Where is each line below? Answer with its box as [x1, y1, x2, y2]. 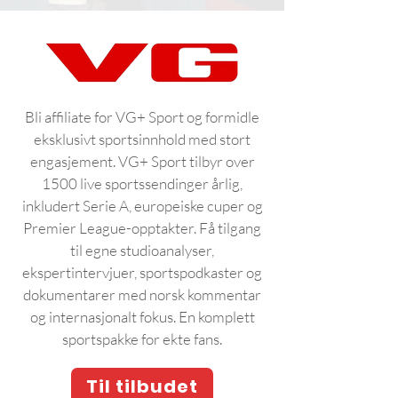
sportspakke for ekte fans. [62, 330, 222, 348]
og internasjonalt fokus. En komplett [29, 307, 255, 326]
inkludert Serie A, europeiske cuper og [21, 196, 263, 215]
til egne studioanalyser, [70, 241, 214, 259]
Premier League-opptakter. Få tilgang [23, 219, 261, 237]
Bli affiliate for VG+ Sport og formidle [25, 107, 259, 126]
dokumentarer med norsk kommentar [23, 285, 261, 304]
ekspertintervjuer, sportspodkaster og [22, 263, 262, 282]
